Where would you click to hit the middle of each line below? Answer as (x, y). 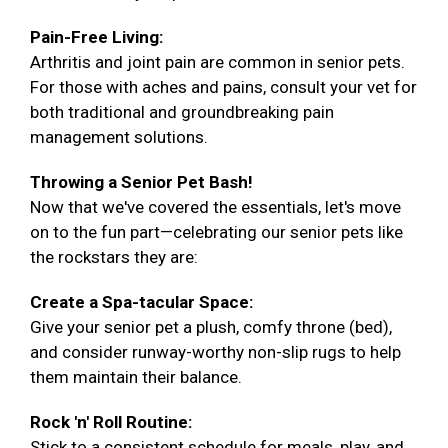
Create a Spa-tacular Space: (141, 302)
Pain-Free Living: (96, 37)
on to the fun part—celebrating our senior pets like (216, 232)
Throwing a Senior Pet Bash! (141, 182)
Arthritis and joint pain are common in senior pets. (217, 62)
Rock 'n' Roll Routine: (111, 422)
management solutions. (121, 137)
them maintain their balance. (136, 377)
